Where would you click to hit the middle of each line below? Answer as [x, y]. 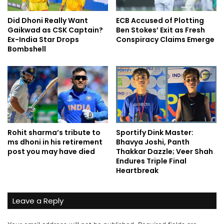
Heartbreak [137, 170]
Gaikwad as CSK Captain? [55, 30]
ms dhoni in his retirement [55, 142]
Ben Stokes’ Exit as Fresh [160, 30]
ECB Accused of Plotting [160, 21]
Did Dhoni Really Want [48, 21]
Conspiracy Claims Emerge [165, 40]
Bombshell [27, 49]
